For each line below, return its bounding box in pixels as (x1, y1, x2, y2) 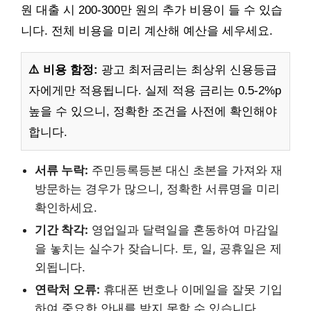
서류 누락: (35, 163, 88, 178)
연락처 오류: (35, 283, 100, 297)
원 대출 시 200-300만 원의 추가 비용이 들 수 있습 (21, 3, 283, 17)
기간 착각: (35, 223, 88, 237)
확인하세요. (35, 201, 97, 215)
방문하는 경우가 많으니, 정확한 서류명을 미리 (35, 182, 280, 196)
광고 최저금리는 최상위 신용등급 (98, 63, 277, 77)
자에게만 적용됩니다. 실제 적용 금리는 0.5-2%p (28, 84, 281, 98)
